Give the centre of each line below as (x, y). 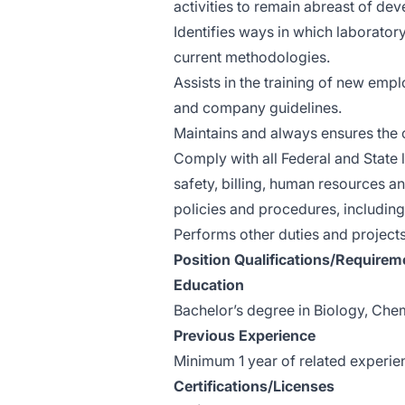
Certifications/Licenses (254, 386)
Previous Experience (245, 335)
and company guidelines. (258, 108)
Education (209, 285)
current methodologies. (252, 57)
